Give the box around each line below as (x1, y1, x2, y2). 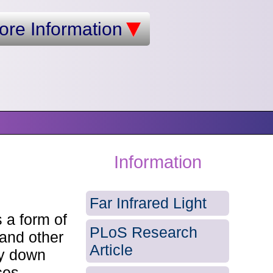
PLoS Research (90, 223, 198, 241)
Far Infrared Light (90, 194, 207, 211)
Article (90, 241, 133, 258)
